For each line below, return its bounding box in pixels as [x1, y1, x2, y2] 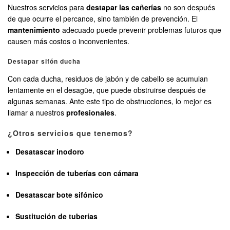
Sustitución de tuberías [15, 211, 98, 222]
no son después [161, 2, 215, 13]
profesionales [66, 107, 114, 118]
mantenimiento [8, 25, 60, 35]
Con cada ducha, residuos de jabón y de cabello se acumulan [8, 73, 208, 84]
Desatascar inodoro [15, 146, 85, 157]
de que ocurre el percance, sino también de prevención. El [8, 13, 198, 24]
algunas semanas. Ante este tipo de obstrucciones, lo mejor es [8, 96, 212, 107]
